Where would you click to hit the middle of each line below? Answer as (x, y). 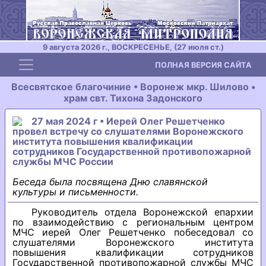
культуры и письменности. (75, 192)
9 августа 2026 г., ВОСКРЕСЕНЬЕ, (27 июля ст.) (133, 47)
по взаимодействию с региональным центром (133, 222)
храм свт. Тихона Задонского (133, 98)
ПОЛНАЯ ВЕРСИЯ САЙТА (203, 65)
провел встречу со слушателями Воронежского (128, 131)
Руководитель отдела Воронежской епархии (142, 212)
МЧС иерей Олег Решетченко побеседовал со (133, 232)
